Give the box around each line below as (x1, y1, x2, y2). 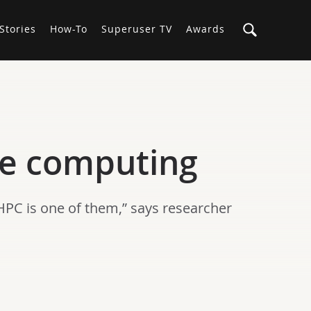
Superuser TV (101, 22, 172, 35)
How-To (50, 22, 87, 35)
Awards (186, 22, 225, 35)
